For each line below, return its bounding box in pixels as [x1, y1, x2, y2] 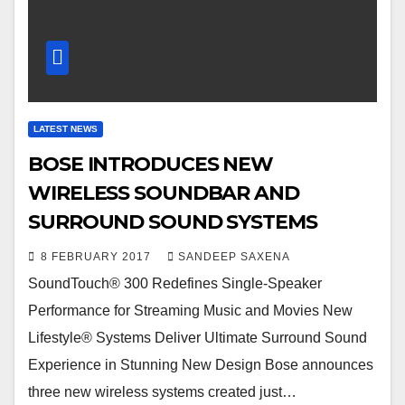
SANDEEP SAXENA [178, 250, 290, 263]
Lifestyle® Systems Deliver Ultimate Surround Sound [28, 329, 367, 345]
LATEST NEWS [33, 123, 98, 134]
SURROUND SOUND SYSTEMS [28, 209, 317, 234]
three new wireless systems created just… [28, 383, 297, 400]
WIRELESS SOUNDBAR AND [28, 180, 299, 205]
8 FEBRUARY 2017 [41, 250, 155, 263]
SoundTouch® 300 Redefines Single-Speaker [28, 275, 322, 291]
